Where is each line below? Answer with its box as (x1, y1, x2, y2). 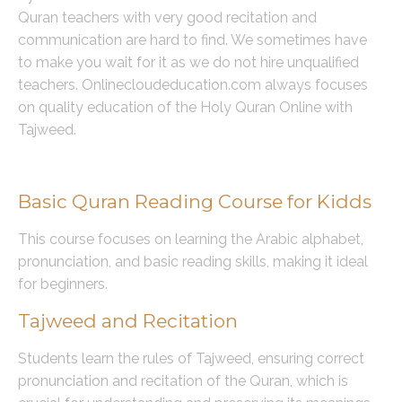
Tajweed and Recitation (18, 309, 238, 332)
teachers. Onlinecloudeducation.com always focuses (18, 75, 368, 93)
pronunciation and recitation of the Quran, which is (18, 371, 348, 389)
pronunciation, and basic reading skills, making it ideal (18, 253, 368, 271)
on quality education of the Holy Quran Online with (18, 98, 353, 116)
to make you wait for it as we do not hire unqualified (18, 53, 359, 71)
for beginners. (18, 275, 108, 293)
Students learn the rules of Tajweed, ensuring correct (18, 349, 364, 367)
